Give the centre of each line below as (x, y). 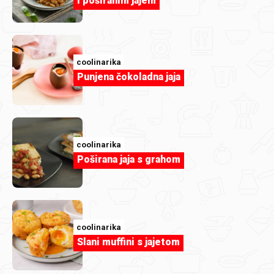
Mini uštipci (68, 210)
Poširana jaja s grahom (129, 160)
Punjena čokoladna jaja (129, 77)
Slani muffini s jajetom (128, 242)
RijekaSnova (59, 193)
